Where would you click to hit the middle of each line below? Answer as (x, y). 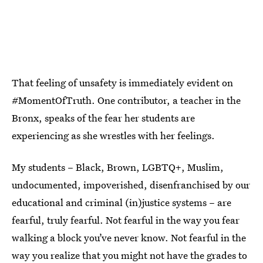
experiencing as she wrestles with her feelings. (113, 136)
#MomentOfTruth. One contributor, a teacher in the (126, 100)
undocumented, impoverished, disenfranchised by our (131, 185)
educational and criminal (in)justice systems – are (122, 203)
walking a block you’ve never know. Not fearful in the (129, 238)
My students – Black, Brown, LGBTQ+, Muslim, (118, 167)
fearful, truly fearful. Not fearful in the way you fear (126, 220)
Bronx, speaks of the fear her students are (103, 118)
